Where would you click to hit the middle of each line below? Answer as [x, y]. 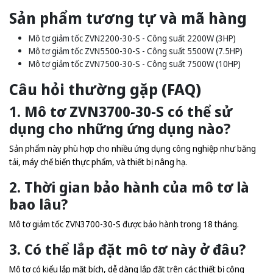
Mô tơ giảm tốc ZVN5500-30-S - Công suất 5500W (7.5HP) [136, 51]
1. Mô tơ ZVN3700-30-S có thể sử [121, 112]
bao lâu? [38, 204]
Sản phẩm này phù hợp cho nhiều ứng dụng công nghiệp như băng [133, 148]
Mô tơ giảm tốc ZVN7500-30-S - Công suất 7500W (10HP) [135, 64]
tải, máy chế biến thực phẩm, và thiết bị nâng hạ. [98, 162]
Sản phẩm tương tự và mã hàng [128, 18]
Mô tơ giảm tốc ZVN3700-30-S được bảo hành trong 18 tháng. [124, 224]
